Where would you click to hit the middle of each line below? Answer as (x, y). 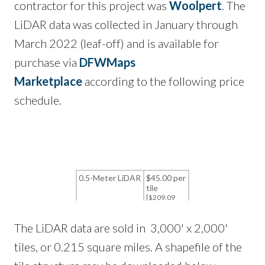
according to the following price (163, 81)
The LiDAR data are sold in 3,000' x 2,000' (121, 228)
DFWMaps (107, 62)
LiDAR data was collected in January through (126, 25)
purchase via (47, 62)
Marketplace (48, 81)
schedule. (38, 100)
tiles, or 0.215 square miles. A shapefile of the (128, 247)
